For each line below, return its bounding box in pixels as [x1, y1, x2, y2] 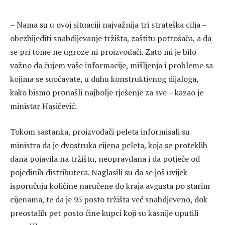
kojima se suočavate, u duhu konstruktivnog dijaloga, [10, 73, 198, 84]
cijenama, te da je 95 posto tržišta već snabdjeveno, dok [10, 194, 207, 205]
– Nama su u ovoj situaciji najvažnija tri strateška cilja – [10, 19, 206, 30]
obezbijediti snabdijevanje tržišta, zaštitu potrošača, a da [10, 32, 211, 44]
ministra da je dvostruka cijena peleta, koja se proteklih [10, 140, 207, 151]
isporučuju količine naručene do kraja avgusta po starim [10, 180, 210, 192]
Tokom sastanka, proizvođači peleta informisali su [10, 126, 190, 138]
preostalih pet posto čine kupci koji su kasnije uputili [10, 207, 198, 219]
